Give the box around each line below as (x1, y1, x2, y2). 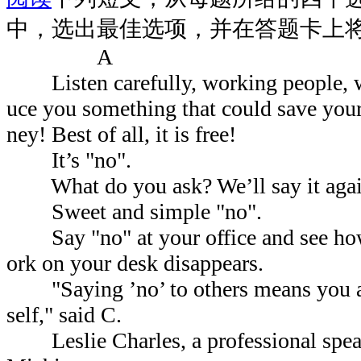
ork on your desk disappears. (6, 250, 263, 276)
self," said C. (6, 301, 172, 327)
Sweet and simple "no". (6, 198, 262, 224)
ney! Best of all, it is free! (6, 121, 236, 147)
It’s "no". (6, 147, 131, 172)
